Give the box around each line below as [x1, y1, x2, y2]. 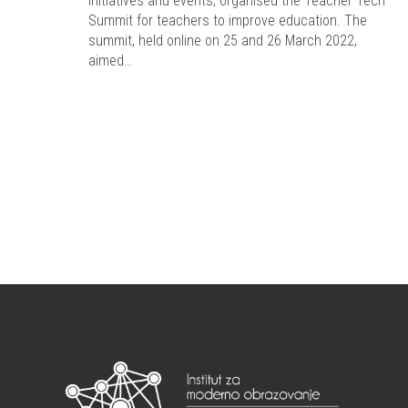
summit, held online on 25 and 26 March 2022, [88, 32, 357, 49]
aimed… [88, 52, 132, 69]
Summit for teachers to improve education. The [88, 12, 367, 29]
